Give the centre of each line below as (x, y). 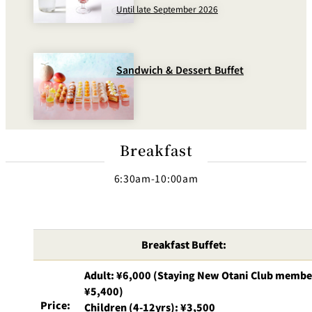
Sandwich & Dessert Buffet (180, 69)
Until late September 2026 (167, 8)
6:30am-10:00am (156, 178)
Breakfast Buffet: (184, 244)
